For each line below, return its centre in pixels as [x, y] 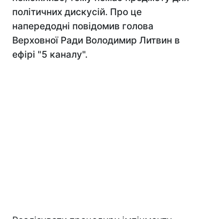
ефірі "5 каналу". [50, 55]
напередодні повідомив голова [83, 26]
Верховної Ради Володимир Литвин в [96, 40]
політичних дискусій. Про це [77, 12]
